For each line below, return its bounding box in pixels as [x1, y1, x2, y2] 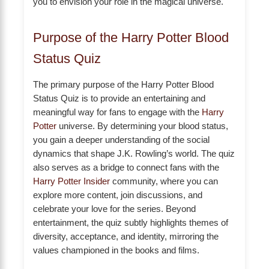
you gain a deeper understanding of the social [33, 134, 210, 145]
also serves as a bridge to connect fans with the [33, 162, 219, 172]
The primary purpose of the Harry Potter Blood [33, 79, 214, 89]
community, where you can [110, 176, 218, 186]
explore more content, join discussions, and [33, 190, 202, 200]
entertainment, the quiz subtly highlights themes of [33, 217, 228, 228]
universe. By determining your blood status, [56, 121, 228, 131]
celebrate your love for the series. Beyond [33, 204, 196, 214]
